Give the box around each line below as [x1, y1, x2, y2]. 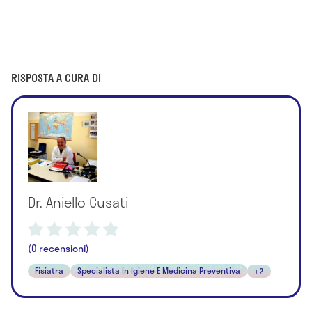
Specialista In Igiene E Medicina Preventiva [77, 263, 241, 276]
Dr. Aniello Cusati [28, 191, 129, 212]
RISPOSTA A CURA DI [11, 68, 101, 86]
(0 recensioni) [28, 240, 90, 256]
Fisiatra [35, 263, 64, 276]
